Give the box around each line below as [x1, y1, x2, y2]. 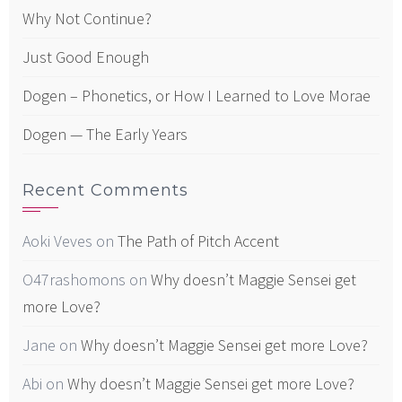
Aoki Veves [22, 231, 92, 252]
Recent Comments [22, 180, 188, 201]
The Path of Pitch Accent [118, 231, 279, 252]
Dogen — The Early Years [22, 124, 188, 145]
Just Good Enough [22, 47, 149, 68]
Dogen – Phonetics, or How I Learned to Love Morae [22, 85, 371, 107]
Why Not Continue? [22, 8, 152, 30]
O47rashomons [22, 269, 126, 291]
